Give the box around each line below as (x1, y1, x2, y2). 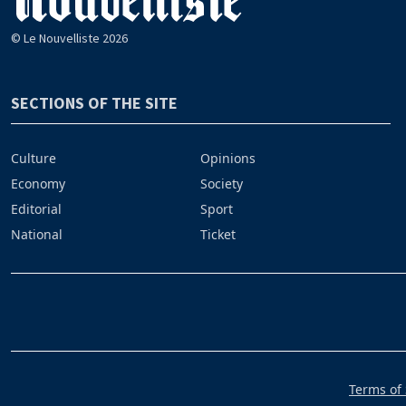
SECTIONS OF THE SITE (11, 92, 178, 114)
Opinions (200, 150, 256, 168)
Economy (11, 175, 65, 193)
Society (200, 175, 244, 193)
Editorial (11, 200, 62, 218)
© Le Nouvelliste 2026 (11, 30, 128, 47)
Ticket (200, 226, 237, 244)
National (11, 226, 63, 244)
